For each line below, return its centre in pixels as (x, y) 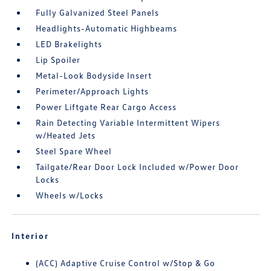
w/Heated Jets (66, 135)
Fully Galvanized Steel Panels (98, 12)
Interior (31, 236)
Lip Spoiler (58, 60)
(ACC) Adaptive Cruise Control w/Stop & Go (126, 263)
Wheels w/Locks (70, 195)
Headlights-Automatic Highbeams (107, 28)
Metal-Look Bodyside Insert (94, 75)
